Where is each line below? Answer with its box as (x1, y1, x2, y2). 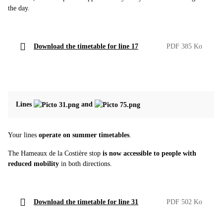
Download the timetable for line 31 (34, 198, 138, 206)
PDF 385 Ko (166, 43, 202, 51)
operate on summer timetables (39, 131, 129, 139)
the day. (8, 4, 30, 12)
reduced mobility (8, 160, 59, 168)
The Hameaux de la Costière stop (8, 150, 103, 158)
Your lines (8, 131, 39, 139)
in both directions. (59, 160, 112, 168)
